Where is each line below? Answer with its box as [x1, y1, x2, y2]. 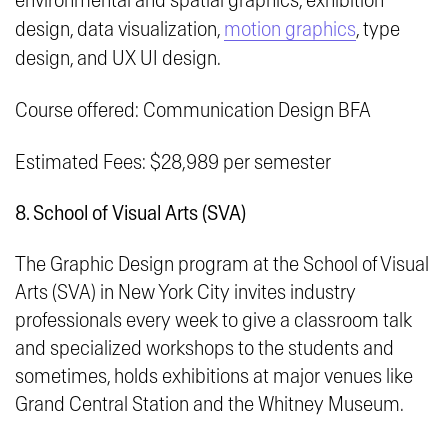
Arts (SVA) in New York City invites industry [15, 282, 356, 304]
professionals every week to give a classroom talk [15, 310, 412, 332]
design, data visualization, [15, 19, 224, 41]
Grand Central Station [15, 394, 189, 416]
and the [189, 394, 258, 416]
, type [356, 19, 400, 41]
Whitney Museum [258, 394, 400, 416]
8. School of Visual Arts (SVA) [15, 203, 246, 225]
